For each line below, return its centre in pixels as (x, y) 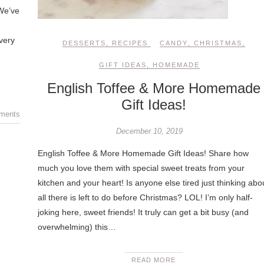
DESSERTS (84, 43)
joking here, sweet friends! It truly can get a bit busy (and (143, 212)
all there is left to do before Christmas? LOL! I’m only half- (145, 197)
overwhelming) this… (77, 227)
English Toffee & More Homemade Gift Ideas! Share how (143, 153)
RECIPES (130, 43)
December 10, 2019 (149, 131)
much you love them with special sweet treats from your (141, 168)
